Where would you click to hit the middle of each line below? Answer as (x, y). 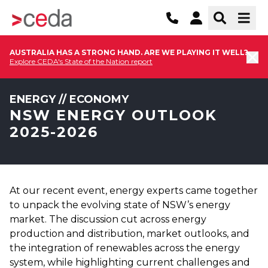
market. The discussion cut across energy (108, 219)
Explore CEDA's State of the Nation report (81, 61)
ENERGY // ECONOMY (69, 99)
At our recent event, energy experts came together (134, 191)
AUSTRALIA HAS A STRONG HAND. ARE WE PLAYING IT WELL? (129, 52)
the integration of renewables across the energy (125, 248)
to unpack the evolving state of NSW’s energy (120, 205)
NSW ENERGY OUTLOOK (113, 115)
